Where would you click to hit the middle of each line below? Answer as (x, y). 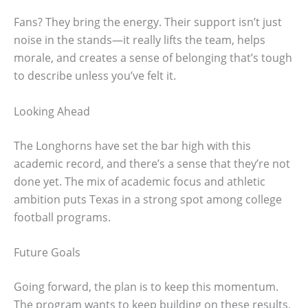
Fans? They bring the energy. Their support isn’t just (148, 22)
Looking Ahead (52, 111)
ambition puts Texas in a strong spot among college (148, 199)
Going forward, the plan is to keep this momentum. (146, 287)
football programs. (62, 217)
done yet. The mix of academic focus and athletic (140, 181)
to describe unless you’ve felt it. (95, 76)
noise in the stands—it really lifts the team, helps (140, 40)
